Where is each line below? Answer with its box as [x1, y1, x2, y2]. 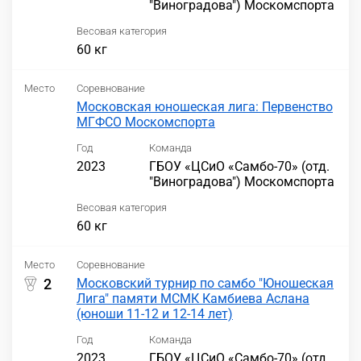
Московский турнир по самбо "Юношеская [77, 276, 334, 292]
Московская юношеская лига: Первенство [77, 99, 333, 115]
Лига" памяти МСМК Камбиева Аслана [77, 291, 309, 307]
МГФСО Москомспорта [77, 114, 215, 131]
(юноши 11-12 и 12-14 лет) [77, 306, 233, 322]
